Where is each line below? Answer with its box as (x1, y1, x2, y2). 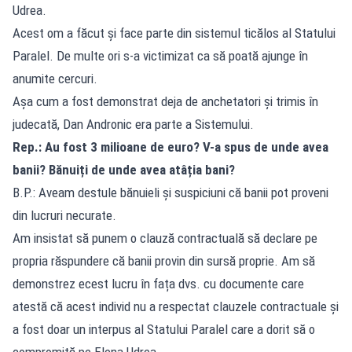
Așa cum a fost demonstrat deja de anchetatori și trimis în (13, 93, 318, 109)
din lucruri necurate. (13, 207, 116, 223)
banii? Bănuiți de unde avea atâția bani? (13, 161, 235, 178)
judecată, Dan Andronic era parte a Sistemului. (13, 115, 254, 132)
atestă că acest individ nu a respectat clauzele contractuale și (13, 298, 339, 314)
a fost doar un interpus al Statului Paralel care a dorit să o (13, 321, 315, 337)
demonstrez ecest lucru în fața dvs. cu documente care (13, 275, 304, 291)
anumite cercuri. (13, 70, 97, 86)
